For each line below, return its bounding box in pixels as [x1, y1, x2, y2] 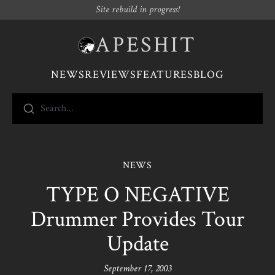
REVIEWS [84, 68, 137, 82]
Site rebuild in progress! [96, 3, 179, 16]
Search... [41, 102, 74, 115]
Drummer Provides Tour [31, 205, 244, 234]
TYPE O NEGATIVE [45, 180, 230, 209]
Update [106, 230, 169, 258]
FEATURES [136, 68, 194, 82]
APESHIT [95, 31, 197, 60]
